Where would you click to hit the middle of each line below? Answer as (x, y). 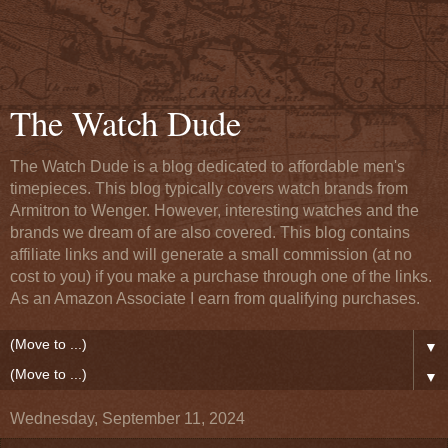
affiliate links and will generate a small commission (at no (211, 254)
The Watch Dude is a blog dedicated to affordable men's (207, 166)
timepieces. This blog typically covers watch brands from (209, 188)
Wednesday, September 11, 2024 (127, 418)
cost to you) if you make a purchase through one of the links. (221, 276)
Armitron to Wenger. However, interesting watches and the (214, 210)
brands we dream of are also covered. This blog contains (210, 232)
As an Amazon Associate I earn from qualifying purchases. (215, 298)
